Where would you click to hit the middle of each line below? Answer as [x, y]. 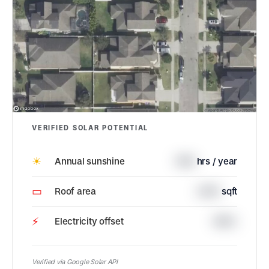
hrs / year [217, 161]
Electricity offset [89, 221]
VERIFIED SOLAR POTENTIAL [90, 128]
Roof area [75, 191]
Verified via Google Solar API [75, 261]
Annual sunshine [90, 161]
